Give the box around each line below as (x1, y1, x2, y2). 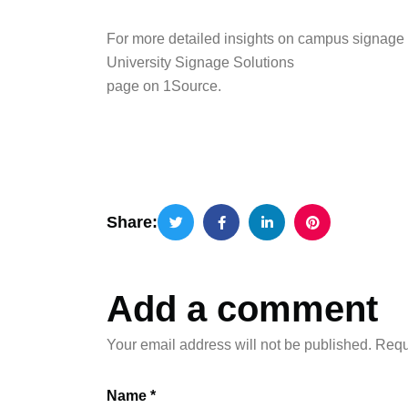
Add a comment (107, 289, 378, 330)
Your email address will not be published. (107, 337, 372, 353)
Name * (107, 388, 156, 404)
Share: (107, 213, 158, 232)
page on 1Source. (107, 78, 221, 95)
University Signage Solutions (107, 55, 294, 71)
